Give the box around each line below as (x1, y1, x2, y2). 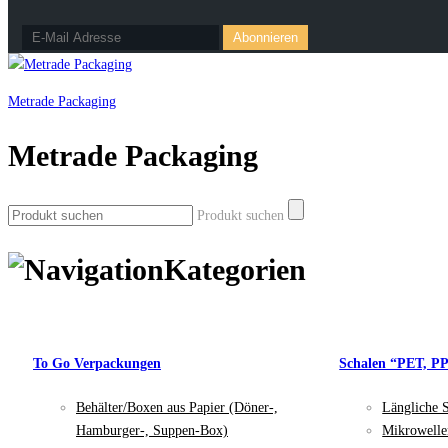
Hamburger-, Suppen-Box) (76, 422, 228, 438)
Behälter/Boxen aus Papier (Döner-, (76, 399, 278, 415)
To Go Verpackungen (33, 355, 161, 371)
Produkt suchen (197, 207, 284, 223)
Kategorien (164, 252, 306, 286)
